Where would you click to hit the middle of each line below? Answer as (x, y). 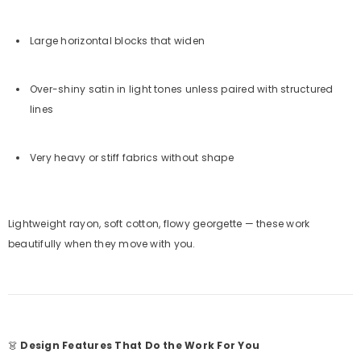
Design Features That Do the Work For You (140, 345)
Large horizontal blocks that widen (118, 41)
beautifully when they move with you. (102, 244)
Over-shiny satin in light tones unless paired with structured (182, 89)
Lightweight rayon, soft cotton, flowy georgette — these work (159, 224)
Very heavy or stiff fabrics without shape (132, 158)
